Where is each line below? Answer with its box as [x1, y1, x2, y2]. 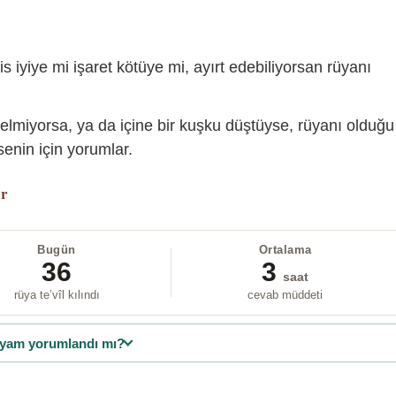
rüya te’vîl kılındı [13, 287, 100, 301]
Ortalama [258, 242, 312, 256]
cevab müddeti [247, 287, 324, 301]
